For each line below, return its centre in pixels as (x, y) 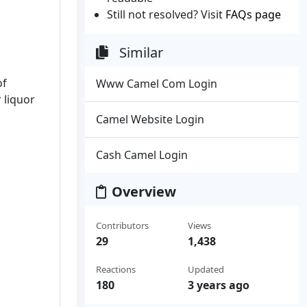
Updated (206, 269)
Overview (144, 192)
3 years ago (218, 285)
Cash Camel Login (142, 155)
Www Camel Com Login (157, 84)
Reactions (116, 269)
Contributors (122, 225)
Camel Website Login (150, 119)
